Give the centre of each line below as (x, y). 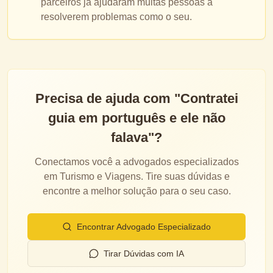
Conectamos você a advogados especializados (136, 162)
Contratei (209, 98)
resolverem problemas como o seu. (116, 17)
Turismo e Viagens (100, 176)
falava (129, 137)
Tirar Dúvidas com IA (144, 253)
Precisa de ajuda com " (108, 98)
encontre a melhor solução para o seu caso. (136, 191)
